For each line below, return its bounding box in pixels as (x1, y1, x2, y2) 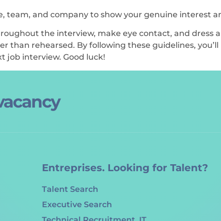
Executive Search (42, 199, 112, 209)
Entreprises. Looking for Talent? (42, 161, 208, 174)
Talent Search (42, 184, 98, 194)
